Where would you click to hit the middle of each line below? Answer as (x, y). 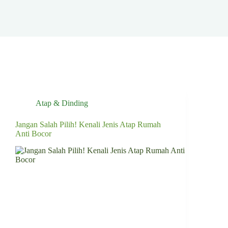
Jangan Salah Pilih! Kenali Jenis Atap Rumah (88, 124)
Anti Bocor (33, 134)
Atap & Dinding (62, 103)
